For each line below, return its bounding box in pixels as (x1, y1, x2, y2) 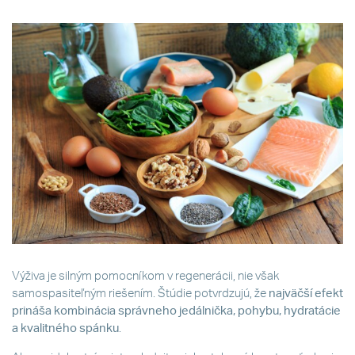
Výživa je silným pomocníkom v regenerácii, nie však (12, 270, 279, 283)
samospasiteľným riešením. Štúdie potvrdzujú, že (12, 288, 269, 300)
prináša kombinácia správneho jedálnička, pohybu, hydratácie (12, 305, 341, 318)
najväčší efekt (269, 288, 343, 300)
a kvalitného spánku (12, 323, 119, 335)
